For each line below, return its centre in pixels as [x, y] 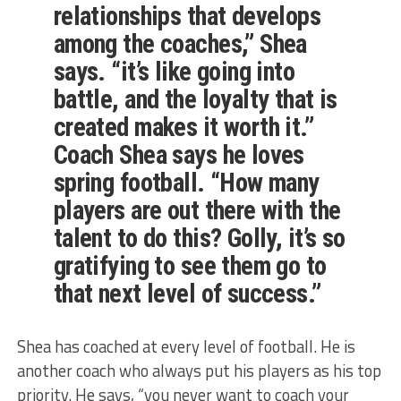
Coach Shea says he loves [179, 154]
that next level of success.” [187, 293]
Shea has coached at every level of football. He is [186, 346]
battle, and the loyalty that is [195, 99]
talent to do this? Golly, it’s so [199, 238]
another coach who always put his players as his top [199, 370]
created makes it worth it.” [183, 127]
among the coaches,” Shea [180, 43]
